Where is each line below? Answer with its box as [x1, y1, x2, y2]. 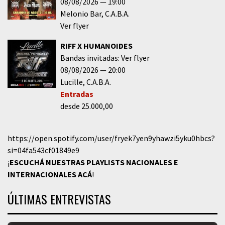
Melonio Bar [60, 8, 101, 19]
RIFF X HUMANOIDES [60, 40, 133, 51]
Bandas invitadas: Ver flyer [60, 52, 150, 63]
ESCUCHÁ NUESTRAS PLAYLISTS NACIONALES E [10, 157, 178, 167]
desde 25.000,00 [60, 100, 113, 111]
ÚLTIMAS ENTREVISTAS [8, 189, 111, 208]
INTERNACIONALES [8, 169, 78, 179]
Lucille [60, 76, 83, 87]
